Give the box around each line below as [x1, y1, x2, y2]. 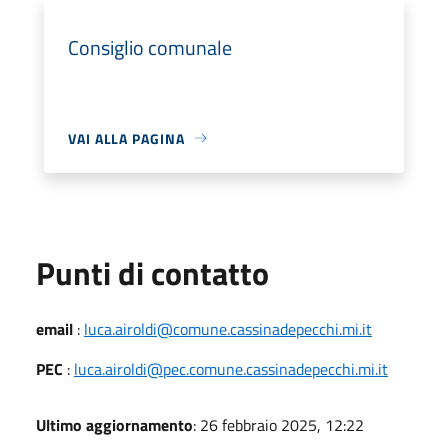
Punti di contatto [36, 248, 269, 297]
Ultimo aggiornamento [36, 412, 193, 437]
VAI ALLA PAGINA [68, 127, 185, 149]
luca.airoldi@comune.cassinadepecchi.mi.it [84, 316, 372, 341]
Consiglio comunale [68, 31, 232, 63]
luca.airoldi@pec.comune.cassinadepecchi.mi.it [74, 356, 388, 381]
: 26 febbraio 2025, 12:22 [193, 412, 364, 437]
